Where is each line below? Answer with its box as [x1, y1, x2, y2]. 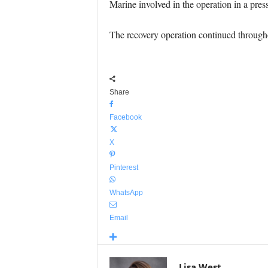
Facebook [109, 113, 142, 121]
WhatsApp [109, 188, 143, 197]
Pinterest [109, 163, 138, 172]
